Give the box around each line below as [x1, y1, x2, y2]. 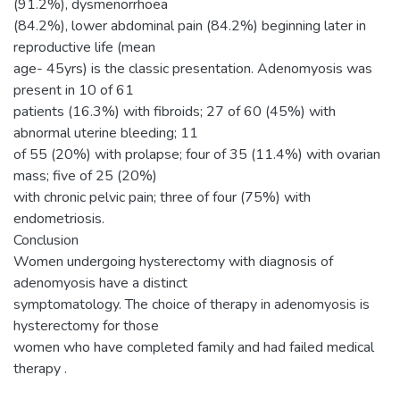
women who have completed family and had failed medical [13, 337, 374, 357]
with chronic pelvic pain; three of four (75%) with [13, 187, 311, 207]
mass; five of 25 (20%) [13, 165, 157, 186]
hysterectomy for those [13, 315, 159, 336]
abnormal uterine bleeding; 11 [13, 122, 198, 143]
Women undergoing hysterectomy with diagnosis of [13, 251, 333, 271]
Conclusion [13, 229, 79, 250]
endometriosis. [13, 208, 104, 229]
